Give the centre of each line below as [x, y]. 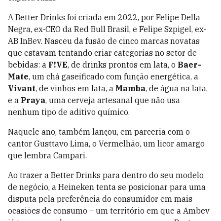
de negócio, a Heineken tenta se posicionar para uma [107, 187]
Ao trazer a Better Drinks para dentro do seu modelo [106, 175]
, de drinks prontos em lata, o [123, 65]
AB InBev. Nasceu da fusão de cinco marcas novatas [104, 41]
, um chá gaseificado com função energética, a [113, 77]
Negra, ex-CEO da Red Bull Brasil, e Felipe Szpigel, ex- [107, 29]
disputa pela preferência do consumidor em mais [100, 199]
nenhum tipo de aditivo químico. [69, 112]
